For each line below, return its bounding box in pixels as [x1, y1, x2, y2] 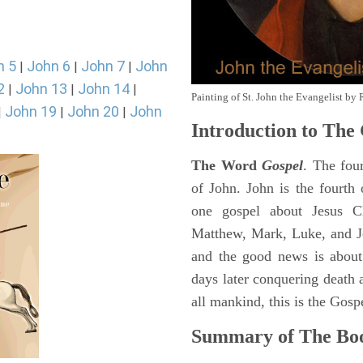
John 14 [78, 80, 130, 97]
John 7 [81, 58, 125, 75]
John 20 [67, 103, 119, 120]
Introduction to [191, 120, 318, 141]
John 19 [5, 103, 57, 120]
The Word [191, 157, 262, 173]
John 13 [15, 80, 67, 97]
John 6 [27, 58, 70, 75]
